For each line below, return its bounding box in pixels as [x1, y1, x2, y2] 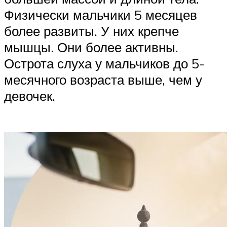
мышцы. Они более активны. [4, 39, 178, 55]
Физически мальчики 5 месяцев [4, 6, 197, 23]
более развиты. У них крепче [4, 22, 179, 39]
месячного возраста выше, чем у [4, 71, 202, 88]
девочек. [4, 87, 55, 104]
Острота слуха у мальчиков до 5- [4, 55, 205, 71]
